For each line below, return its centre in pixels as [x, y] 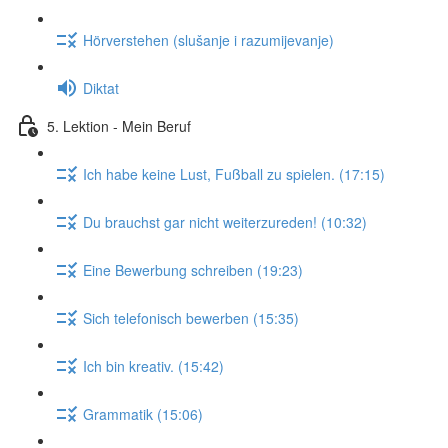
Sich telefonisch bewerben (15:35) [191, 317]
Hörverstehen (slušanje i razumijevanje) [208, 39]
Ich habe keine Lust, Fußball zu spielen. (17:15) [234, 173]
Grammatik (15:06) [143, 413]
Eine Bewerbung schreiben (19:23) [193, 269]
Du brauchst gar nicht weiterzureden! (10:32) [225, 221]
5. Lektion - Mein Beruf [119, 125]
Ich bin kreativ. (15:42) [153, 365]
